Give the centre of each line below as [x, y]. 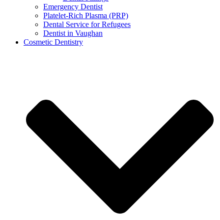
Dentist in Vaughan [73, 33]
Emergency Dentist [73, 7]
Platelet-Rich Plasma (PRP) [86, 16]
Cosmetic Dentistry [53, 42]
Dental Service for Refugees [87, 25]
